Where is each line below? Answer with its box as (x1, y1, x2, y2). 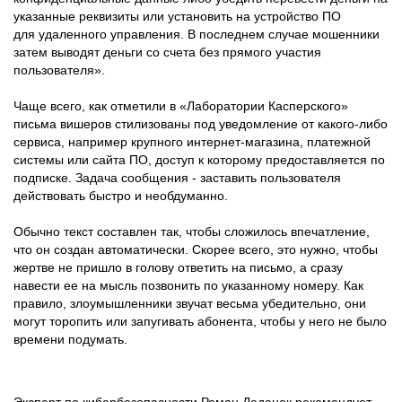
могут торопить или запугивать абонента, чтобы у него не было (13, 314, 387, 329)
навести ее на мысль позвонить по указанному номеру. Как (13, 278, 363, 293)
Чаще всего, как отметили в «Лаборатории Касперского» (13, 99, 348, 114)
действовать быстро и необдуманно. (13, 188, 228, 204)
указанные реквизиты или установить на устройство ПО (13, 9, 341, 24)
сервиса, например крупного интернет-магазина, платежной (13, 135, 371, 150)
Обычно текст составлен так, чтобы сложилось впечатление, (13, 224, 370, 240)
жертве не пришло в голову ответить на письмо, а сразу (13, 260, 343, 275)
